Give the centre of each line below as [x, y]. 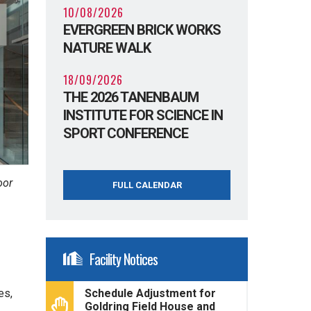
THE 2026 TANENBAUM [131, 97]
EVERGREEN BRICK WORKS [142, 30]
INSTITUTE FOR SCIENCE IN [143, 115]
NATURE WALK [107, 48]
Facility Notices [124, 259]
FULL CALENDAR [147, 185]
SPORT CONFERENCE [126, 133]
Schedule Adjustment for [151, 293]
